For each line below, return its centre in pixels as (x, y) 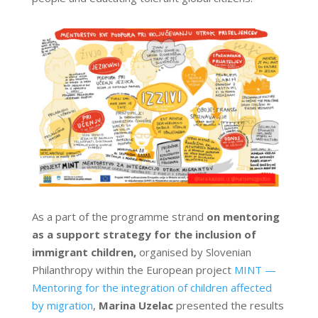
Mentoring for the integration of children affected (152, 288)
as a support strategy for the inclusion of (144, 235)
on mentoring (243, 217)
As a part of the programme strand (119, 217)
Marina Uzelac (136, 306)
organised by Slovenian (193, 252)
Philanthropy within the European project (133, 270)
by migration (62, 306)
